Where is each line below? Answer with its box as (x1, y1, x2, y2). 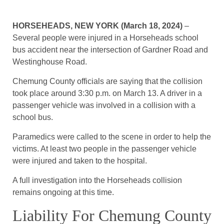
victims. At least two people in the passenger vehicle (12, 144, 196, 153)
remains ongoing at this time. (12, 188, 114, 197)
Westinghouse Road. (12, 57, 87, 66)
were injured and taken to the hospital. (12, 156, 147, 165)
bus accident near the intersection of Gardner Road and (12, 45, 208, 54)
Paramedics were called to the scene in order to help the (12, 132, 211, 141)
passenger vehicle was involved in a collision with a (12, 101, 195, 110)
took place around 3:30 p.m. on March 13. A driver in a (12, 89, 202, 98)
